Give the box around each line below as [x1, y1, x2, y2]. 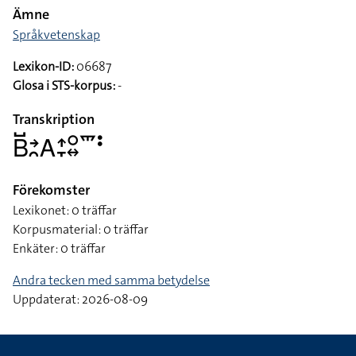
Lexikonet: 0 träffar [13, 202, 117, 219]
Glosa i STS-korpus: [13, 77, 115, 94]
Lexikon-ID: [13, 58, 74, 75]
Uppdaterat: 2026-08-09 [13, 291, 148, 308]
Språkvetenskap [13, 26, 100, 43]
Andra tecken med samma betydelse [13, 272, 210, 288]
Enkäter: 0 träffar [13, 240, 106, 257]
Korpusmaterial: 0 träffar [13, 221, 149, 238]
